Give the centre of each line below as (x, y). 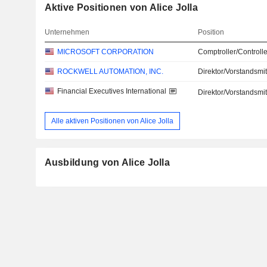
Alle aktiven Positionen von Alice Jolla (112, 121)
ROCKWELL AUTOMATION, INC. (110, 72)
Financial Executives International (111, 91)
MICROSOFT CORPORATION (105, 52)
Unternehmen (67, 32)
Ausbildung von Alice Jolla (107, 163)
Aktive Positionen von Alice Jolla (121, 7)
